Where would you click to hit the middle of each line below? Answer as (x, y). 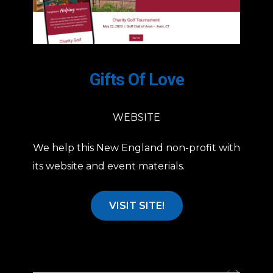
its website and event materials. (109, 166)
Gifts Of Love (136, 80)
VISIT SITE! (136, 206)
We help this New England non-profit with (136, 148)
